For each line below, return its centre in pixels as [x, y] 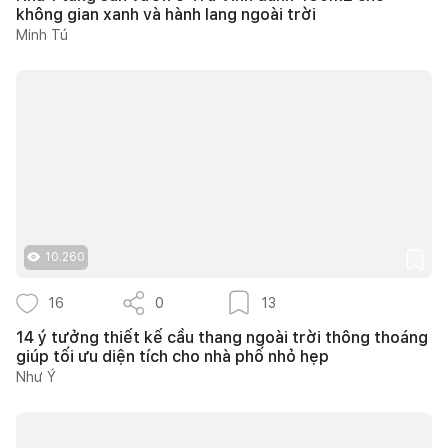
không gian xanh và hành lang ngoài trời [166, 14]
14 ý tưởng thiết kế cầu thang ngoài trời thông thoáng [222, 337]
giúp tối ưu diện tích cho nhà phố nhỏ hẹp [172, 356]
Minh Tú [42, 34]
